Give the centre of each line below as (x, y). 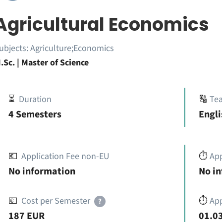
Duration (35, 99)
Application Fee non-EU (65, 156)
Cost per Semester (55, 201)
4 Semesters (35, 114)
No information (42, 171)
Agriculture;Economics (72, 48)
